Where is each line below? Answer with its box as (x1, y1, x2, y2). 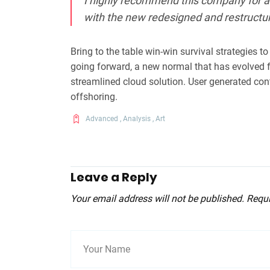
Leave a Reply (71, 169, 157, 186)
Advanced (86, 115, 118, 124)
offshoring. (71, 91, 118, 103)
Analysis (123, 115, 151, 124)
